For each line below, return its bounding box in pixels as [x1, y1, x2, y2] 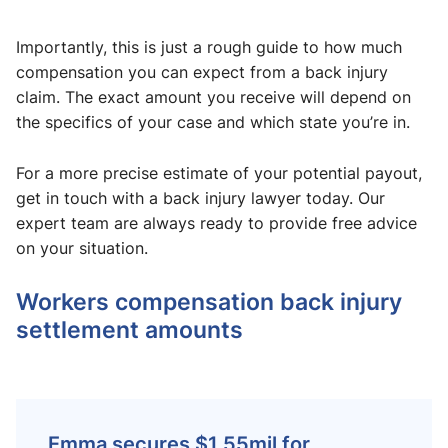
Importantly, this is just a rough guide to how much [16, 36, 402, 58]
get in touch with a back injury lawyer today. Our [16, 187, 385, 209]
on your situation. [16, 237, 148, 259]
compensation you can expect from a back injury [16, 61, 388, 83]
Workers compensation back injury [16, 285, 402, 317]
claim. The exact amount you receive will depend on [16, 86, 411, 108]
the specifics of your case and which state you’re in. [16, 111, 410, 133]
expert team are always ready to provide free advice [16, 212, 417, 234]
